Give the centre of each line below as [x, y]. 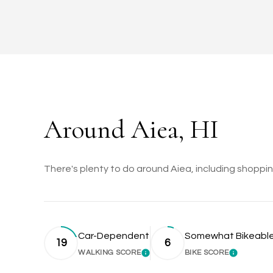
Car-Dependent [114, 236]
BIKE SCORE [207, 253]
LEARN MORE [171, 257]
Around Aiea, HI [131, 129]
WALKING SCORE [110, 253]
